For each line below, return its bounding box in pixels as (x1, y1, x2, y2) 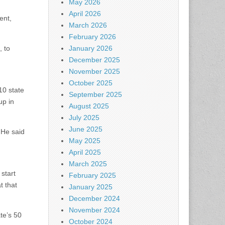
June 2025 (69, 125, 102, 134)
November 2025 (69, 67, 120, 76)
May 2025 (69, 137, 100, 145)
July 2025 (69, 114, 99, 122)
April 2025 (69, 148, 101, 157)
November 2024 (69, 206, 120, 214)
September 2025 (69, 90, 122, 99)
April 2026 (69, 10, 101, 18)
